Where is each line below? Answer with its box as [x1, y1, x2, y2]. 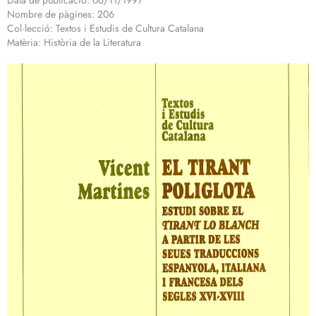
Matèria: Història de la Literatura [7, 35, 141, 50]
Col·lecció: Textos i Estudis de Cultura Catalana [7, 21, 204, 36]
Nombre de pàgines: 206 [7, 7, 114, 22]
